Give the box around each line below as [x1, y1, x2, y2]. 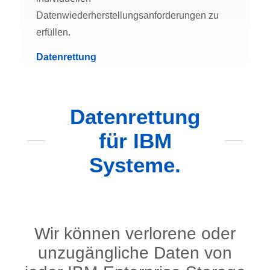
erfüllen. [36, 27, 71, 37]
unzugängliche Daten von [38, 243, 232, 262]
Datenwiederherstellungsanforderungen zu [36, 10, 219, 20]
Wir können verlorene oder [34, 224, 236, 243]
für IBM [98, 128, 172, 152]
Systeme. [89, 152, 181, 177]
